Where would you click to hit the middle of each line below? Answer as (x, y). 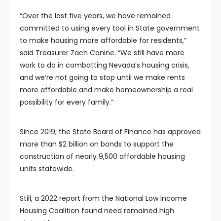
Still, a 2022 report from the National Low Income (103, 198)
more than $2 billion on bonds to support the (97, 144)
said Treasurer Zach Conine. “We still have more (102, 53)
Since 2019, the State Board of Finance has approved (110, 132)
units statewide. (47, 169)
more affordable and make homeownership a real (106, 90)
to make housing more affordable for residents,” (103, 40)
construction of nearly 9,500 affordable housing (102, 156)
